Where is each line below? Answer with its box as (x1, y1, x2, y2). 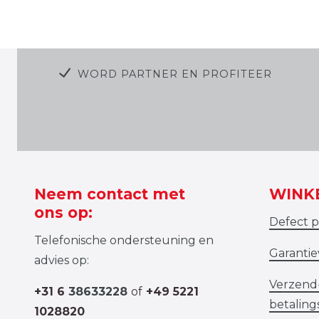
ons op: (34, 203, 93, 221)
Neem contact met (34, 184, 185, 203)
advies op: (34, 253, 89, 267)
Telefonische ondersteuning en (34, 233, 214, 247)
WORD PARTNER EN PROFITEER (77, 67, 272, 80)
